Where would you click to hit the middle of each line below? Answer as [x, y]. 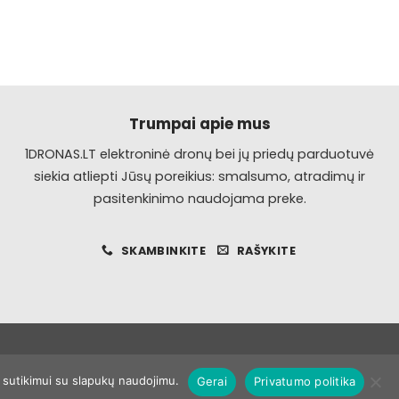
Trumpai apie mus [199, 123]
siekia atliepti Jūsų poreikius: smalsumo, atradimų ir [199, 176]
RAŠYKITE [266, 250]
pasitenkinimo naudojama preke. [199, 198]
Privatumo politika [305, 382]
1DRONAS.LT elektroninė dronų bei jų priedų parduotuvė [199, 154]
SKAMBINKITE [163, 250]
